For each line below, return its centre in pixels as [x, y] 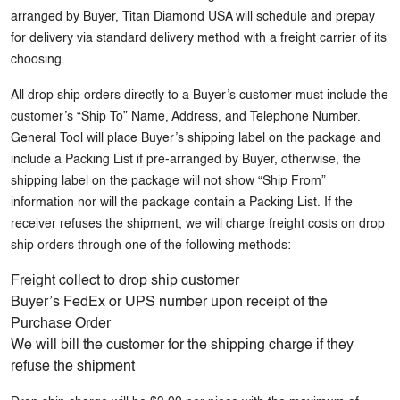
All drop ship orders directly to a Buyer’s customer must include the [200, 96]
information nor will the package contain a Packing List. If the [182, 203]
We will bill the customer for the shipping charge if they [182, 346]
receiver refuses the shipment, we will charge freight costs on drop [198, 224]
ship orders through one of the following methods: [151, 246]
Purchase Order [61, 324]
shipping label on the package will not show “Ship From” [168, 181]
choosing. [38, 60]
